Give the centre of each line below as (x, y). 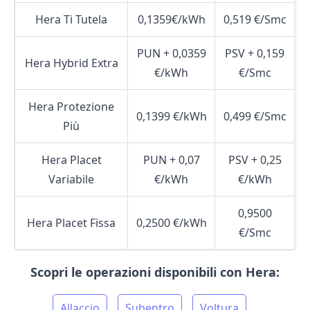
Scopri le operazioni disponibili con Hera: (155, 272)
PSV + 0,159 (255, 53)
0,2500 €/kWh (171, 223)
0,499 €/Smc (255, 116)
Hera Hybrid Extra (71, 63)
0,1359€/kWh (171, 19)
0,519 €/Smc (255, 19)
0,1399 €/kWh (171, 116)
